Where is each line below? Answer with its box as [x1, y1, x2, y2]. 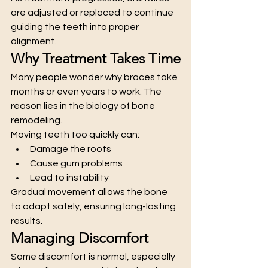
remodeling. [11, 115, 62, 125]
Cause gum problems [30, 158, 123, 168]
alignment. [11, 36, 57, 46]
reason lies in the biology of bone [11, 100, 157, 111]
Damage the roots [30, 144, 111, 154]
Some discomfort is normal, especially [11, 251, 177, 261]
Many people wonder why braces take [11, 72, 179, 82]
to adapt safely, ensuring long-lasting [11, 201, 178, 211]
